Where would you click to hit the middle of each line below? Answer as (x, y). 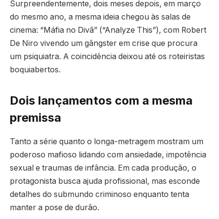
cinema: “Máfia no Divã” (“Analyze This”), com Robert (108, 30)
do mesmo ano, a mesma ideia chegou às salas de (100, 17)
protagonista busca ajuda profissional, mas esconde (105, 181)
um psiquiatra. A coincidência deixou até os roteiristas (107, 57)
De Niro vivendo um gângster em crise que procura (104, 44)
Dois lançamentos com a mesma (101, 101)
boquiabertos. (35, 70)
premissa (35, 118)
